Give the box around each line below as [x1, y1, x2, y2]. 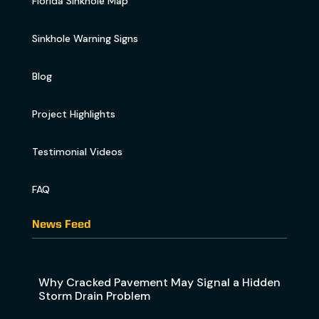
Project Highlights [31, 107, 115, 120]
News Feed [31, 219, 91, 231]
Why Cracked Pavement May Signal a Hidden [38, 274, 281, 290]
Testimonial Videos [31, 145, 122, 158]
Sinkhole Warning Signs [31, 31, 138, 45]
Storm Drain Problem [38, 288, 150, 303]
